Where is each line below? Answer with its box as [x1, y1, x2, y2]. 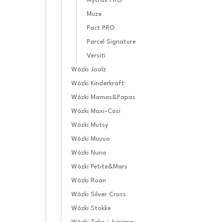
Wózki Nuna [71, 149, 106, 156]
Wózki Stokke [71, 205, 111, 212]
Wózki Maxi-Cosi [71, 108, 120, 114]
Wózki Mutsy [71, 121, 108, 128]
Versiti [87, 52, 106, 59]
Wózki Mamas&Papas [71, 94, 135, 101]
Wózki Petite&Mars [71, 163, 127, 170]
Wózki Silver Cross [71, 191, 126, 198]
